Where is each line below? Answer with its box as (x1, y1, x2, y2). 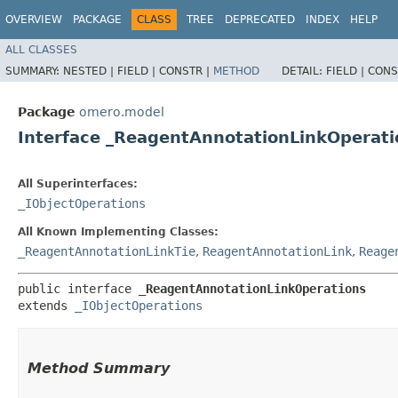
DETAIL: (282, 64, 326, 77)
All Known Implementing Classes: (18, 225, 219, 238)
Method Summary (28, 359, 170, 377)
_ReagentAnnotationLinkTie (18, 243, 195, 259)
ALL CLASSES (5, 43, 77, 56)
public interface (18, 281, 139, 296)
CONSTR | (159, 64, 213, 77)
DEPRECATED (225, 13, 295, 26)
